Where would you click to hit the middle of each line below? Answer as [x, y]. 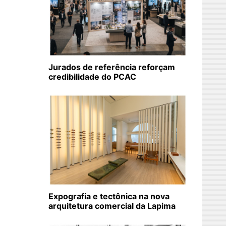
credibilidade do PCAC [92, 77]
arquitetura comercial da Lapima [112, 206]
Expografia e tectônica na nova [109, 196]
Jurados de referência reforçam [112, 67]
